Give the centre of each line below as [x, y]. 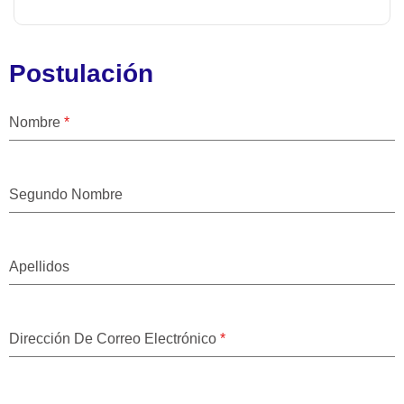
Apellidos [39, 267]
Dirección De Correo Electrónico [115, 339]
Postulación [81, 74]
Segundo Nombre [66, 195]
